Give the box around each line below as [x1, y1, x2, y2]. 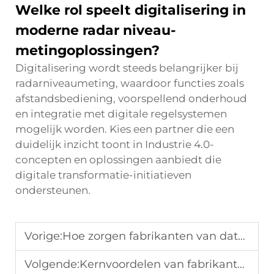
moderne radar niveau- [15, 22, 176, 39]
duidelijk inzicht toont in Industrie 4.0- [15, 138, 214, 150]
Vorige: [24, 229, 62, 243]
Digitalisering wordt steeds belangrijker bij [15, 62, 239, 74]
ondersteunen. [15, 184, 91, 196]
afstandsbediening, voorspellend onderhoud [15, 92, 247, 105]
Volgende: [24, 257, 80, 271]
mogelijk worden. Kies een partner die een [15, 123, 234, 135]
